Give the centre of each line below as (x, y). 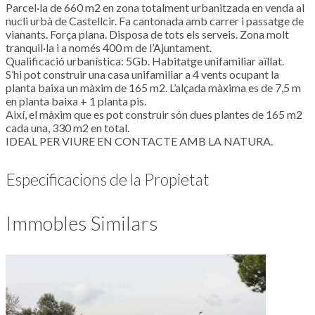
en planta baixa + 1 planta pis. (76, 101)
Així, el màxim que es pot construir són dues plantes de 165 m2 (154, 115)
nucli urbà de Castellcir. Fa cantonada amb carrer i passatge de (155, 21)
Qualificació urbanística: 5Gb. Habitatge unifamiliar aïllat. (145, 61)
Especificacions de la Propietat (108, 179)
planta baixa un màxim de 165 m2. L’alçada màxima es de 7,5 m (153, 88)
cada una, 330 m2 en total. (67, 128)
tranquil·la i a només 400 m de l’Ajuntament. (109, 48)
